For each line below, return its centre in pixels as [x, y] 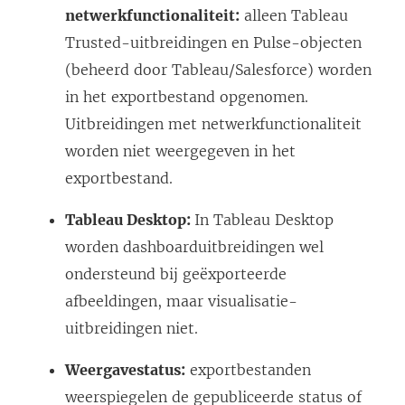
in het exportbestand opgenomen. [187, 97]
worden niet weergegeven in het [180, 151]
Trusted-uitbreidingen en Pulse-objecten [213, 43]
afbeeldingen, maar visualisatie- [181, 301]
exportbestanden [248, 370]
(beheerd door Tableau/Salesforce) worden [218, 70]
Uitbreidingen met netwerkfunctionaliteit [213, 124]
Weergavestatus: [125, 370]
